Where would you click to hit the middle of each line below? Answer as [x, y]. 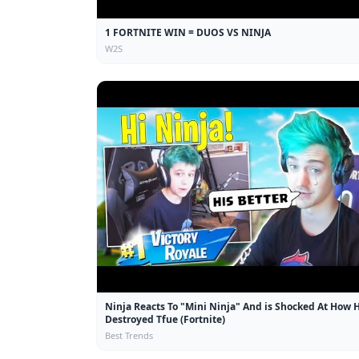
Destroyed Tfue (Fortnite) [165, 320]
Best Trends [129, 336]
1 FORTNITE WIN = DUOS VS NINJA [188, 32]
